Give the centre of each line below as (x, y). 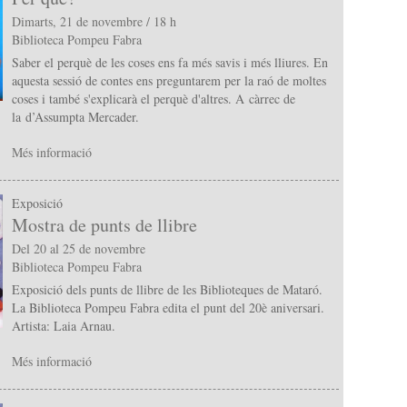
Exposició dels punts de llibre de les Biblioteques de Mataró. (167, 290)
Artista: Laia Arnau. (63, 326)
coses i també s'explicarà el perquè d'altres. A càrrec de (153, 99)
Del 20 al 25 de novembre (78, 249)
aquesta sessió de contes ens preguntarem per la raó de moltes (169, 81)
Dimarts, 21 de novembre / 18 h (94, 22)
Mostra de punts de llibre (104, 225)
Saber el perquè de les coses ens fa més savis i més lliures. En (169, 63)
